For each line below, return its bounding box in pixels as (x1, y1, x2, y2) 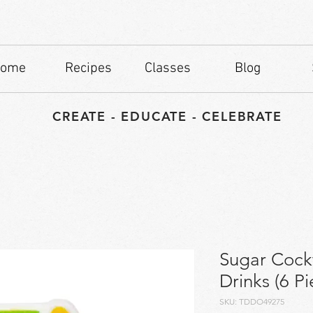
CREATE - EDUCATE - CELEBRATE (52, 108, 282, 124)
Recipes (64, 60, 112, 77)
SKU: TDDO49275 (219, 296, 284, 307)
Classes (145, 60, 191, 77)
